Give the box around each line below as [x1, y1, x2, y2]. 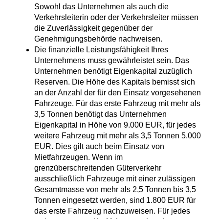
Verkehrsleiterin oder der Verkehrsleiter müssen [34, 13, 198, 22]
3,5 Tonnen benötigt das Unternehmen [34, 110, 167, 119]
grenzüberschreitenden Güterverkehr [34, 164, 161, 173]
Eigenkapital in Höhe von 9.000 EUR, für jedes [34, 121, 196, 130]
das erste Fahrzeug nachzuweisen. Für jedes [34, 207, 190, 216]
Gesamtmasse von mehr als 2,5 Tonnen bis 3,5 [34, 185, 196, 194]
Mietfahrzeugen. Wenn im [34, 153, 123, 162]
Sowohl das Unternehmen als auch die [34, 2, 169, 11]
